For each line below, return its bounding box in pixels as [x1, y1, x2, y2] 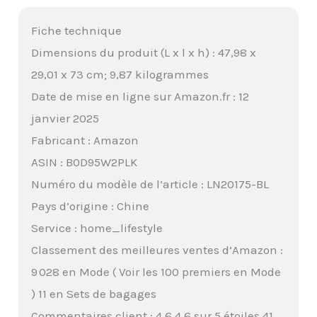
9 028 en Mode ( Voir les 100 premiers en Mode [31, 264, 282, 279]
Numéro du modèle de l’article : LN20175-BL [31, 176, 270, 191]
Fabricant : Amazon [31, 132, 139, 147]
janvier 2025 [31, 110, 100, 125]
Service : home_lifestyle [31, 220, 163, 235]
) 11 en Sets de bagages [31, 286, 157, 301]
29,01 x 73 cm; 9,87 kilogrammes [31, 67, 209, 81]
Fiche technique [31, 23, 122, 38]
